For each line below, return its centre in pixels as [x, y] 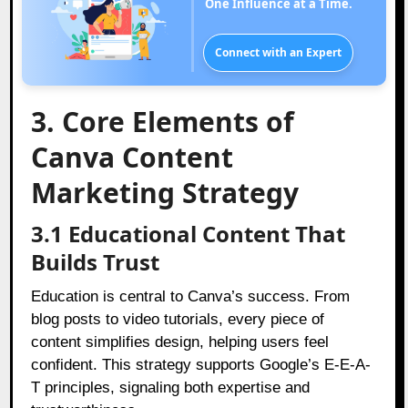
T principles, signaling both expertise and [171, 387]
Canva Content [133, 157]
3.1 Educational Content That [189, 233]
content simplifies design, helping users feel [180, 342]
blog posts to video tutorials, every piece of [178, 319]
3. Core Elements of [163, 121]
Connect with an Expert [279, 52]
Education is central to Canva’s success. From [191, 296]
